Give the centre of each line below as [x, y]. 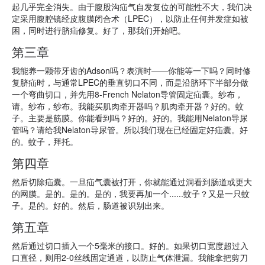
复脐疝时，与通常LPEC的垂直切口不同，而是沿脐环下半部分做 [130, 82]
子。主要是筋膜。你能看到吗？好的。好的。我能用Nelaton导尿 [130, 118]
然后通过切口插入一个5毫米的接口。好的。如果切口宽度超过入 [130, 245]
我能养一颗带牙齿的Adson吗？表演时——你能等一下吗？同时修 [131, 70]
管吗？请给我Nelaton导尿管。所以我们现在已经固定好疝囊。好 [130, 130]
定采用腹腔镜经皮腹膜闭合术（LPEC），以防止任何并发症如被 [130, 18]
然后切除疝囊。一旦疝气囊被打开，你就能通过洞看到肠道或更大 [132, 182]
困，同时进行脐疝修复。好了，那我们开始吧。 [99, 30]
